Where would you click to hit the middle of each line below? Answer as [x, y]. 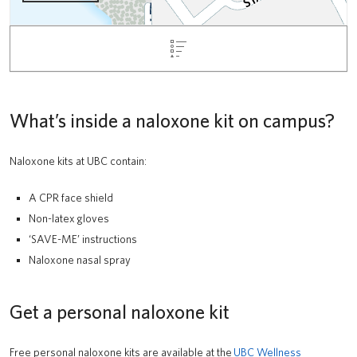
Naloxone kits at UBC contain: [78, 161]
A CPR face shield [71, 198]
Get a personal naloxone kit [120, 312]
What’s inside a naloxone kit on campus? [172, 121]
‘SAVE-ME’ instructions [83, 239]
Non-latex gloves [69, 218]
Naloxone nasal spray [80, 260]
